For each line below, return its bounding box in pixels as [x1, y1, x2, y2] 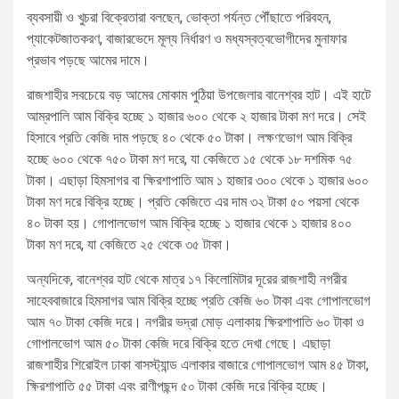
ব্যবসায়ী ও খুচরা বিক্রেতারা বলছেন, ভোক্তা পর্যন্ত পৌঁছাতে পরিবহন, [27, 8, 331, 26]
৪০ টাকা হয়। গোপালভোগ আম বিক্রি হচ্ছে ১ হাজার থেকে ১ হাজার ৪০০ [27, 214, 352, 232]
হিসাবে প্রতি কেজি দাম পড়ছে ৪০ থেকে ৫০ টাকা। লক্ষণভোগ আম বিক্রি [27, 128, 352, 146]
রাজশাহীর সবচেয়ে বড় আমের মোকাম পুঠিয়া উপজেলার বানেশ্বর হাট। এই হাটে [27, 85, 370, 103]
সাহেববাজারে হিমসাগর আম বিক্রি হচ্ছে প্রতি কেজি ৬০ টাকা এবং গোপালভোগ [27, 291, 370, 309]
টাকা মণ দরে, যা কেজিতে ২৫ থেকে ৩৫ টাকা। [27, 235, 232, 253]
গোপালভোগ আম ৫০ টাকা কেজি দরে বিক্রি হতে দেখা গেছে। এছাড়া [27, 334, 330, 352]
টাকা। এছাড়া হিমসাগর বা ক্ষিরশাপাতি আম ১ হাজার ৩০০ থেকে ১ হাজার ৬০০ [27, 171, 369, 189]
